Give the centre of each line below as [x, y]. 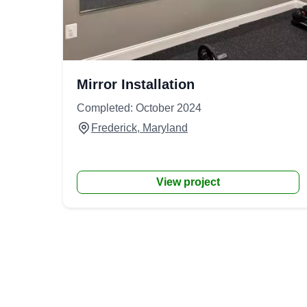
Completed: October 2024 [139, 108]
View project [188, 182]
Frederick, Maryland [139, 128]
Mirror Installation [136, 84]
